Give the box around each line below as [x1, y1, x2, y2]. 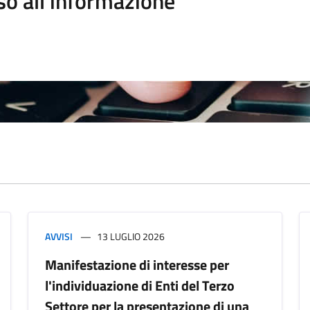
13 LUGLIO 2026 [97, 229, 165, 244]
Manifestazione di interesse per [45, 254, 229, 275]
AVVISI [45, 229, 73, 244]
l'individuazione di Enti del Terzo [45, 275, 235, 296]
